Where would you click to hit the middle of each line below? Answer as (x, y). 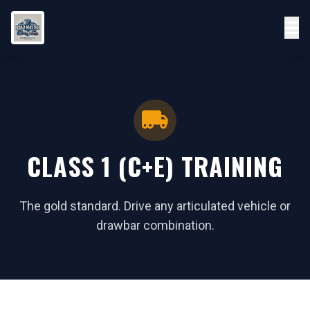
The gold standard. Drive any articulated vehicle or (155, 206)
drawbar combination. (155, 225)
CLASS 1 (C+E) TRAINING (155, 166)
